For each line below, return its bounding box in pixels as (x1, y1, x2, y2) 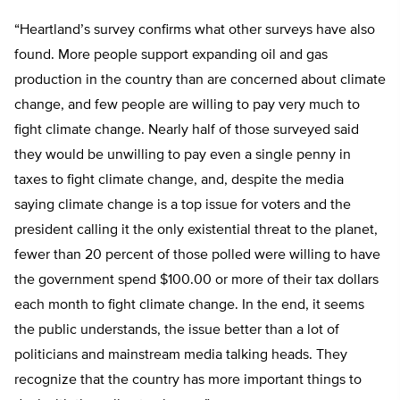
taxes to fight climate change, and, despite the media (14, 173, 344, 187)
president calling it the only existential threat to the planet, (14, 223, 378, 237)
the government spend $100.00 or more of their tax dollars (14, 273, 379, 287)
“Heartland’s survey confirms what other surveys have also (14, 23, 375, 37)
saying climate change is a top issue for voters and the (14, 198, 351, 212)
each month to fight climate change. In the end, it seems (14, 298, 364, 312)
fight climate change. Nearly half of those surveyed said (14, 123, 359, 137)
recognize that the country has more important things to (14, 373, 362, 387)
